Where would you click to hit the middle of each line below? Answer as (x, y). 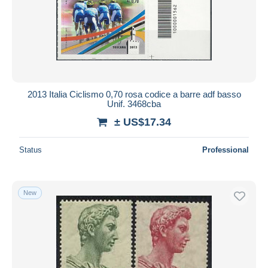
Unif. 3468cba (134, 103)
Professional (226, 150)
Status (31, 150)
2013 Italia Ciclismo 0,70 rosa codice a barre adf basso (134, 94)
